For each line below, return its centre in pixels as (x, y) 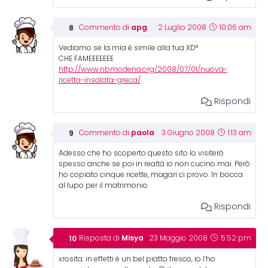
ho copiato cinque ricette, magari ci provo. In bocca (150, 175)
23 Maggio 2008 (179, 238)
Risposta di (100, 238)
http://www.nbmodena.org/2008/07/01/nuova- (143, 69)
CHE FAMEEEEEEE (86, 59)
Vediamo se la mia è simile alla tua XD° (128, 48)
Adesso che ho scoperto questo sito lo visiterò (141, 153)
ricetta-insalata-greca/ (99, 80)
